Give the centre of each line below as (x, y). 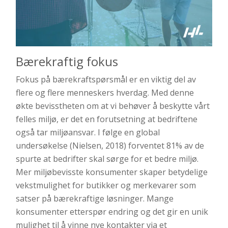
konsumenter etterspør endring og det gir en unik (112, 212)
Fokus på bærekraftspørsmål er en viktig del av (106, 80)
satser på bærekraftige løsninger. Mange (95, 199)
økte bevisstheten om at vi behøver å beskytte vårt (113, 106)
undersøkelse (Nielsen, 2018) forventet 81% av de (110, 146)
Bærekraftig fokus (67, 62)
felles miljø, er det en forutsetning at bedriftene (107, 119)
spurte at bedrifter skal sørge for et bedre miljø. (107, 159)
